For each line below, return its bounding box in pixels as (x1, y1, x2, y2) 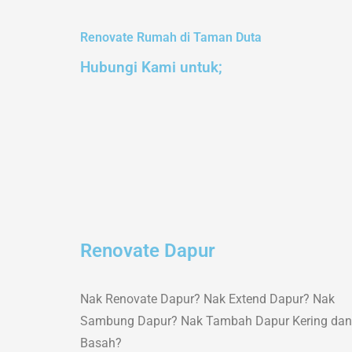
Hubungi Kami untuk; (80, 58, 222, 76)
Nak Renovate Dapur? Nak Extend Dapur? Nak (80, 291, 335, 306)
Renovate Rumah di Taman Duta (80, 30, 262, 45)
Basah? (80, 335, 122, 350)
